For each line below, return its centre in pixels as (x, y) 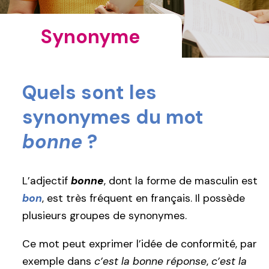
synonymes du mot (113, 117)
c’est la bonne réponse (150, 261)
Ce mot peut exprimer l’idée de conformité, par (140, 243)
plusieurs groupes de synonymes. (104, 215)
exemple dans (58, 261)
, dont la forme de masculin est (181, 180)
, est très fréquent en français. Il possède (144, 198)
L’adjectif (47, 180)
